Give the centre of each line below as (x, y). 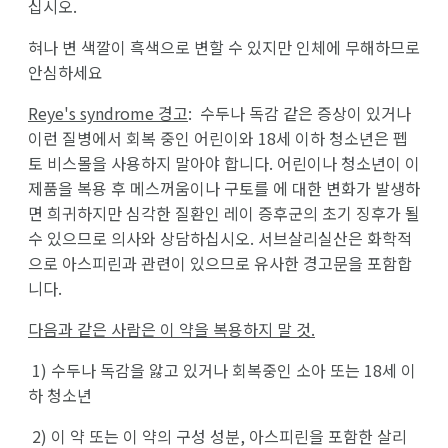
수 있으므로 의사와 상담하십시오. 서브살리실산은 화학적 (220, 237)
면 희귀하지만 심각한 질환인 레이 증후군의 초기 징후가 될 (224, 212)
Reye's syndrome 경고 (108, 112)
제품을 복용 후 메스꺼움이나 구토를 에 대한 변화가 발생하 (224, 187)
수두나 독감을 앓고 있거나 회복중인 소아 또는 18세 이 (233, 369)
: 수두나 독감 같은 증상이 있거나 (299, 112)
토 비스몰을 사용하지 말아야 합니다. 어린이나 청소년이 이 (224, 162)
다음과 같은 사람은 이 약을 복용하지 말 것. (171, 328)
